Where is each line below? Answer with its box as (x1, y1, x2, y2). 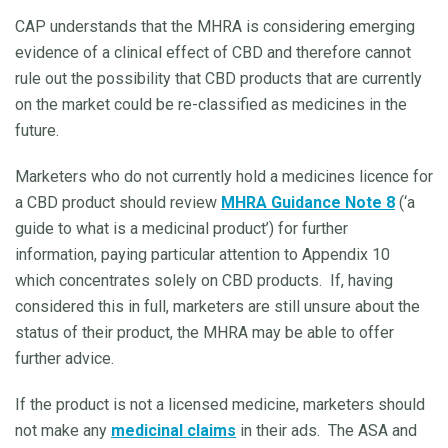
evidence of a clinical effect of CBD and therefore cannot (15, 42, 411, 62)
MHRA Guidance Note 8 (221, 192, 395, 212)
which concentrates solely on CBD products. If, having (15, 270, 393, 290)
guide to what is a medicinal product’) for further (15, 218, 348, 238)
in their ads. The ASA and (236, 420, 417, 440)
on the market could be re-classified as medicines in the (15, 94, 407, 114)
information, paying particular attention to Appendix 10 (15, 244, 390, 264)
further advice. (15, 348, 114, 368)
